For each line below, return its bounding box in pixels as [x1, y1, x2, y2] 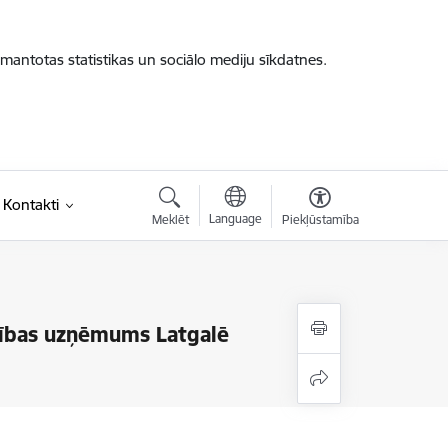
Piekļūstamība [281, 212, 359, 227]
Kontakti [2, 195, 59, 214]
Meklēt [151, 212, 189, 227]
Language [208, 211, 262, 226]
